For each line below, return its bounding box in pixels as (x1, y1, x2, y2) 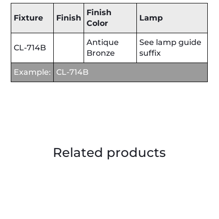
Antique (87, 37, 119, 47)
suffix (139, 48, 161, 58)
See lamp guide (139, 37, 202, 47)
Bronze (87, 48, 115, 58)
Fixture (14, 13, 44, 22)
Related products (53, 144, 166, 160)
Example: (14, 67, 51, 77)
